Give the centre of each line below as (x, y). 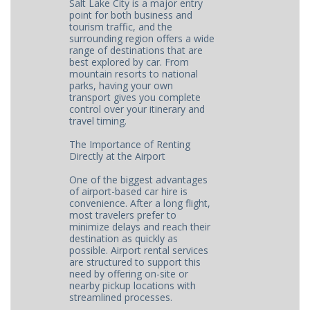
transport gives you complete (135, 97)
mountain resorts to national (134, 74)
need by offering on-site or (129, 274)
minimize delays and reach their (140, 227)
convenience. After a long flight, (140, 203)
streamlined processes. (121, 297)
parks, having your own (121, 85)
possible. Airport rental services (139, 250)
